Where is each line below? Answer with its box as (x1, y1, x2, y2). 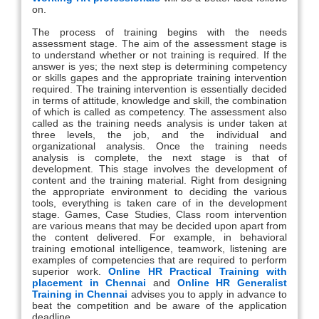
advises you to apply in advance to (127, 288, 288, 300)
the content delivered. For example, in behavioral (32, 231, 287, 243)
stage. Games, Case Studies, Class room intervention (32, 208, 287, 220)
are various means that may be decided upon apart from (32, 219, 287, 231)
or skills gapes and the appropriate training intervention (32, 71, 287, 83)
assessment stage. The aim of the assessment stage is (32, 37, 287, 49)
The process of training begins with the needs (32, 26, 287, 38)
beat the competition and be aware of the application (32, 299, 287, 311)
